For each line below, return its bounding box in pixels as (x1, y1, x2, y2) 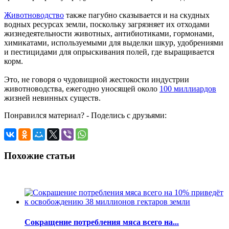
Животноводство (4, 10, 64, 19)
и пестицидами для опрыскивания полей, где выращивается (4, 47, 214, 56)
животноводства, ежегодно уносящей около (4, 84, 159, 93)
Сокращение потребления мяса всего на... (25, 217, 179, 226)
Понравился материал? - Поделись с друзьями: (4, 110, 167, 120)
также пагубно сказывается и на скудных (64, 10, 210, 19)
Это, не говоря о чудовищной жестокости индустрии (4, 75, 189, 84)
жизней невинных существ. (4, 93, 101, 102)
